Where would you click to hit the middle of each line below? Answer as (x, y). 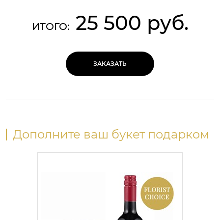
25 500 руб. (132, 23)
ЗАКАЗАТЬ (110, 64)
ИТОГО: (51, 27)
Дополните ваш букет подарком (111, 134)
